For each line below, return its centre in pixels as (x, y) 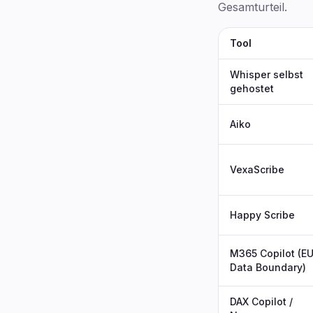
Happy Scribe (262, 215)
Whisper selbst (267, 74)
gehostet (252, 88)
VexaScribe (257, 169)
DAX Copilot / (261, 301)
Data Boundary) (268, 267)
